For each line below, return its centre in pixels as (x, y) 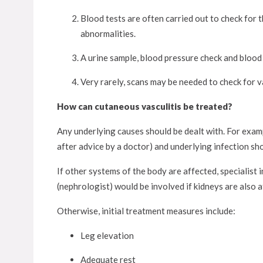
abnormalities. (108, 33)
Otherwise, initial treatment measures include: (146, 211)
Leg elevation (107, 235)
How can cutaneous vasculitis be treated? (145, 106)
